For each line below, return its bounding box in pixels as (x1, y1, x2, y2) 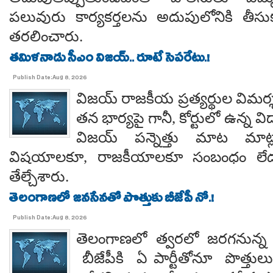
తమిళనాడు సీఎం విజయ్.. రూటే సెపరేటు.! (9, 49, 210, 71)
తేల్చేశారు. (9, 168, 69, 185)
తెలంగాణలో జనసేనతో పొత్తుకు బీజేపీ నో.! (9, 189, 214, 211)
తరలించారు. (9, 28, 83, 44)
